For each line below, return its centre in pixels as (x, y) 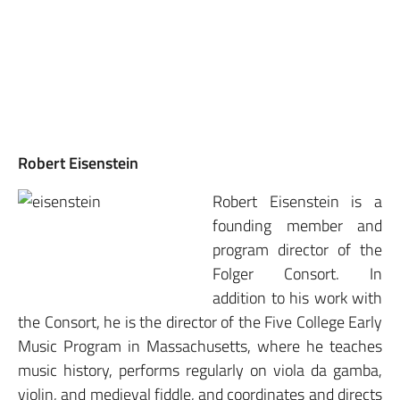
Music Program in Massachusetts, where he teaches (200, 346)
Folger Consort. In (297, 273)
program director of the (297, 249)
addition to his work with (297, 297)
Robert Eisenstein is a (297, 201)
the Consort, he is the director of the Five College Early (200, 321)
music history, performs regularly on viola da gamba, (200, 370)
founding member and (297, 225)
